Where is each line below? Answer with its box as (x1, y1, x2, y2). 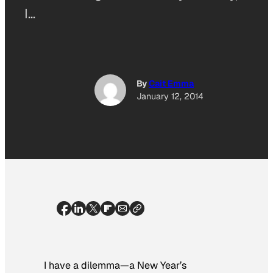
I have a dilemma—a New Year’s (44, 258, 187, 272)
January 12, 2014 (136, 91, 204, 102)
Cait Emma (149, 78, 194, 90)
